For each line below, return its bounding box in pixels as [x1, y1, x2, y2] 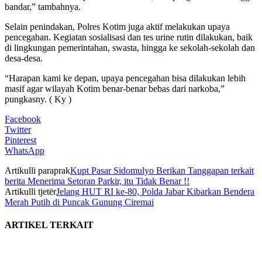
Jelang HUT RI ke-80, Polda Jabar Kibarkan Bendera [56, 186, 254, 196]
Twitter [5, 124, 31, 135]
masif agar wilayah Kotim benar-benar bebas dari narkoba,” [5, 83, 225, 94]
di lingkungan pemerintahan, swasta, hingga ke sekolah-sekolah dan [5, 42, 255, 53]
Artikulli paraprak [5, 165, 70, 175]
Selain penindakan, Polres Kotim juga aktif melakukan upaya [5, 21, 230, 32]
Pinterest [5, 135, 36, 145]
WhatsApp [5, 145, 44, 156]
